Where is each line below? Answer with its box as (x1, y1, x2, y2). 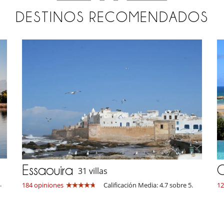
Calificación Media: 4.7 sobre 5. (103, 180, 193, 189)
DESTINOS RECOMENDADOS (15, 9, 208, 25)
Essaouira (22, 162, 73, 177)
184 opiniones (22, 180, 63, 189)
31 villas (78, 165, 107, 177)
